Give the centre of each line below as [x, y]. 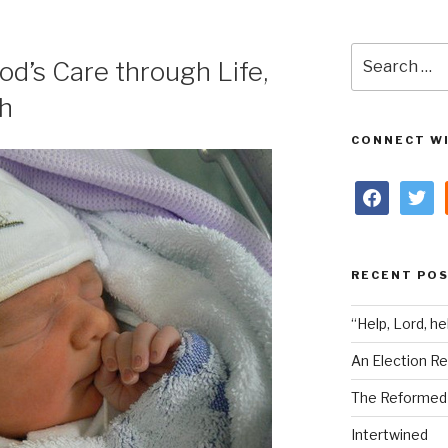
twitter [421, 190]
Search [375, 52]
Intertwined [389, 434]
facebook [385, 190]
